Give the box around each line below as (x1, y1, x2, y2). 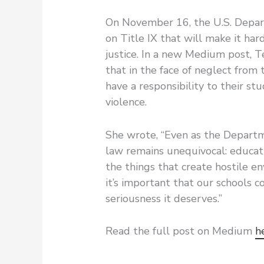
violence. (105, 94, 147, 109)
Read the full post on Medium (105, 224, 255, 239)
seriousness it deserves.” (105, 191, 222, 206)
